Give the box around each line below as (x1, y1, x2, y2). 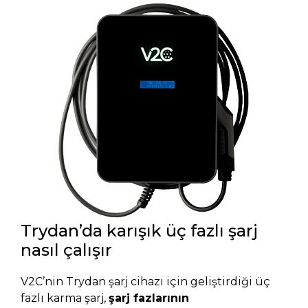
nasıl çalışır (21, 239, 112, 260)
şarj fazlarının (109, 291, 189, 305)
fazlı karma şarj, (21, 291, 109, 305)
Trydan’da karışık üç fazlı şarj (21, 220, 258, 241)
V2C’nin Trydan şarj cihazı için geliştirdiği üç (21, 274, 270, 288)
